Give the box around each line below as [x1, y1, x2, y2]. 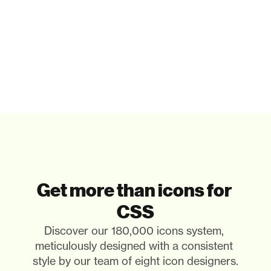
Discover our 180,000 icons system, [44, 224, 224, 238]
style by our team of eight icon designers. [33, 254, 238, 268]
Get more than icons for [37, 179, 232, 202]
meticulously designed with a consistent [35, 239, 233, 253]
